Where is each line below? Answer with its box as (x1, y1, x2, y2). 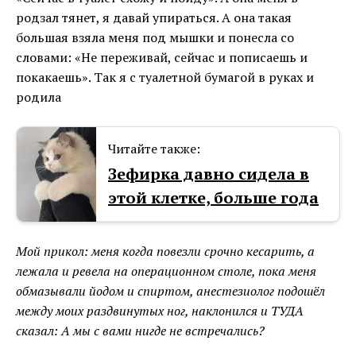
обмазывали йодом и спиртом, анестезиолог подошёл (16, 282, 325, 300)
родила (16, 88, 61, 106)
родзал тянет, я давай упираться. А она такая (16, 9, 292, 27)
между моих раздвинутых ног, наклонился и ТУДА (16, 302, 304, 320)
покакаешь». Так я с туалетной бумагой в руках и (16, 68, 314, 87)
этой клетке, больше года (108, 187, 319, 209)
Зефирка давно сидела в (108, 163, 309, 185)
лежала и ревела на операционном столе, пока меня (16, 262, 316, 281)
